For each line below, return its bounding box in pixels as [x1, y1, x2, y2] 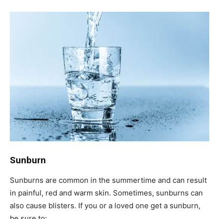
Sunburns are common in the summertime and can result [10, 175, 207, 185]
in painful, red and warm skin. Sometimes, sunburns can [10, 188, 203, 197]
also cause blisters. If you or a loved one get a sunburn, [10, 200, 200, 210]
